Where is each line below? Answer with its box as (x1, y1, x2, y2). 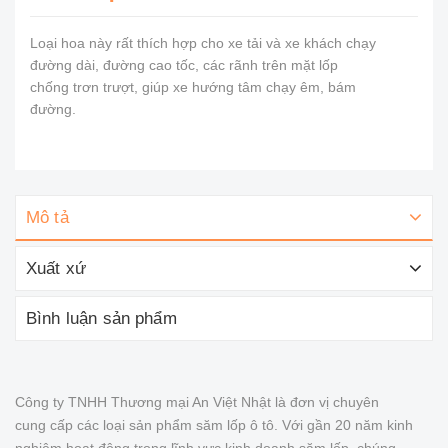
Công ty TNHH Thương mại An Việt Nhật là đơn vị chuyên (15, 394, 379, 410)
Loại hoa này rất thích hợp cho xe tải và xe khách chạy (30, 35, 376, 51)
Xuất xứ (26, 259, 87, 278)
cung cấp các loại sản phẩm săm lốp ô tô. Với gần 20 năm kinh (15, 417, 413, 433)
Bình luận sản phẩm (26, 309, 177, 328)
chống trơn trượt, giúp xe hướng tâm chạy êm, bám (30, 79, 356, 95)
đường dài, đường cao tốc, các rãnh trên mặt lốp (30, 57, 338, 73)
